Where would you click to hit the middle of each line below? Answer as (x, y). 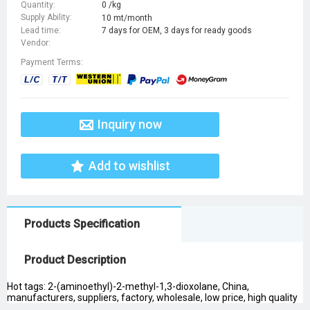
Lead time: (41, 30)
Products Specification (82, 224)
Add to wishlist (129, 166)
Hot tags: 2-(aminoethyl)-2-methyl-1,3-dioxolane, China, (128, 287)
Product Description (75, 260)
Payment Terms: (52, 63)
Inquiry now (129, 125)
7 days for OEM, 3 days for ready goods (177, 31)
